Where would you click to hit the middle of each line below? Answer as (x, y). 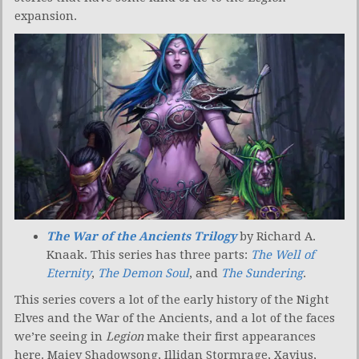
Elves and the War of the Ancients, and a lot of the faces (175, 319)
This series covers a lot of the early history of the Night (172, 300)
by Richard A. (276, 237)
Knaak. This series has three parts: (149, 255)
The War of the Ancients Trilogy (141, 237)
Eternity (69, 274)
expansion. (46, 16)
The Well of (282, 255)
